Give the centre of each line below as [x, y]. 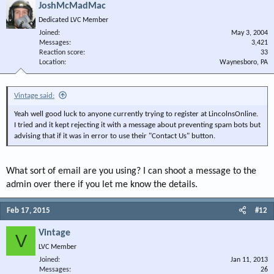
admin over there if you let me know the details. [102, 185]
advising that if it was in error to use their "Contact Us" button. [115, 136]
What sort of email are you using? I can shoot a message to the [131, 171]
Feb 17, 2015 [28, 211]
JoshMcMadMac [72, 6]
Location [52, 62]
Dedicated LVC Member [73, 20]
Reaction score [61, 53]
